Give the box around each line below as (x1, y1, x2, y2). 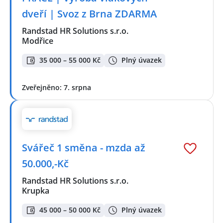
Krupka (22, 185, 49, 197)
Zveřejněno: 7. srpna (22, 82, 91, 92)
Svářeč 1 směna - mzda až (22, 141, 145, 155)
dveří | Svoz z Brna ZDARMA (22, 6, 157, 20)
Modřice (22, 35, 53, 46)
